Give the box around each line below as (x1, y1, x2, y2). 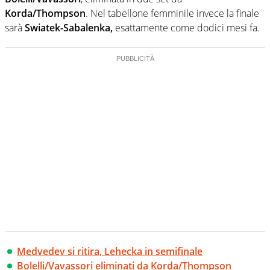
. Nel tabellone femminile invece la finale (86, 7, 259, 20)
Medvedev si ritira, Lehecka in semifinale (17, 245, 202, 259)
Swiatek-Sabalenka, (25, 21, 115, 35)
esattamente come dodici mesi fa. (115, 21, 260, 35)
